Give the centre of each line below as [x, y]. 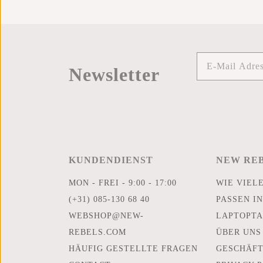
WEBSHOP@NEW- [106, 216]
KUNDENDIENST [111, 160]
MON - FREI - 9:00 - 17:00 [123, 183]
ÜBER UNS [238, 232]
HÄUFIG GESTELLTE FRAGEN [133, 249]
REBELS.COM [97, 232]
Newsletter [114, 74]
